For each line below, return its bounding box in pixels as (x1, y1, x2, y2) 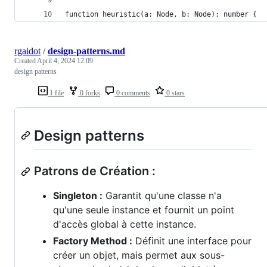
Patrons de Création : (34, 164, 156, 179)
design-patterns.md (48, 45, 125, 56)
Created (14, 56, 37, 65)
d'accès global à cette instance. (53, 218, 196, 231)
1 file (48, 88, 64, 97)
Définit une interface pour (132, 235, 252, 247)
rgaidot (14, 45, 41, 56)
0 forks (78, 88, 100, 97)
